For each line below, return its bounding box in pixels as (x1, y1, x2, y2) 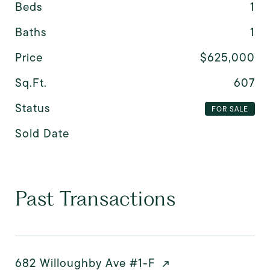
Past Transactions (15, 186, 176, 211)
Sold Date (15, 125, 69, 142)
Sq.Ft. (15, 75, 47, 92)
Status (15, 100, 50, 117)
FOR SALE (211, 103, 248, 114)
